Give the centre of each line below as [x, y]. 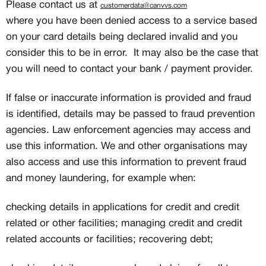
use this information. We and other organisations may [127, 146]
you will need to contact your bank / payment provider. [129, 69]
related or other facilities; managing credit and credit [124, 224]
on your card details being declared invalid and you [122, 37]
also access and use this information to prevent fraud [126, 162]
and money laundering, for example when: [101, 178]
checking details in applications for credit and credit [123, 208]
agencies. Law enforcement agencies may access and [128, 130]
